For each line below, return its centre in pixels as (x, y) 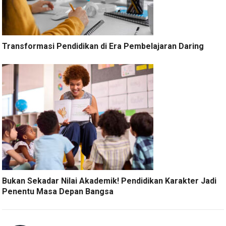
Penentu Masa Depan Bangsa (58, 191)
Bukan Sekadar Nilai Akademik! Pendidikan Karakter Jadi (109, 181)
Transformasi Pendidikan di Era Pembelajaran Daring (103, 46)
